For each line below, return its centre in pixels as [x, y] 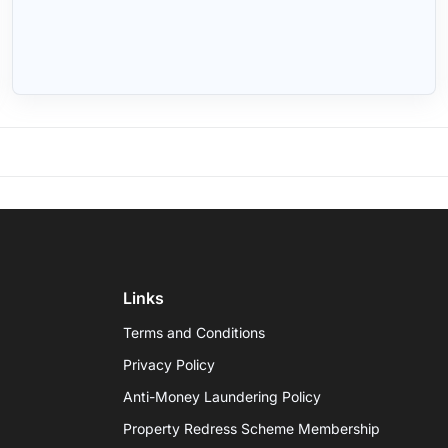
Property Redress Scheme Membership [252, 428]
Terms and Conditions [194, 332]
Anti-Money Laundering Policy [222, 396]
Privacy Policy [169, 364]
